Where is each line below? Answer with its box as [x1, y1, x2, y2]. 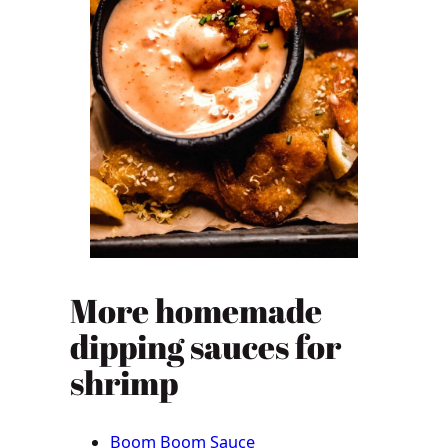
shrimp [70, 360, 179, 406]
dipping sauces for [70, 324, 342, 370]
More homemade [70, 288, 323, 334]
